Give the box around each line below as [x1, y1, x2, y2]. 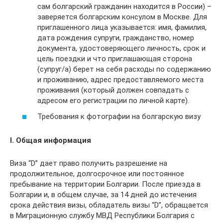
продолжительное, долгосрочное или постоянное [10, 169, 184, 178]
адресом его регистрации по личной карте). [37, 96, 189, 105]
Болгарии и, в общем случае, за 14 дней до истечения [10, 190, 197, 199]
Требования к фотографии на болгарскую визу [37, 111, 201, 121]
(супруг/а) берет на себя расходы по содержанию [37, 65, 211, 74]
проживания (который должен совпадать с [37, 86, 189, 95]
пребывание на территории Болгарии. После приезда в [10, 179, 201, 189]
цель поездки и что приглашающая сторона [37, 54, 192, 63]
